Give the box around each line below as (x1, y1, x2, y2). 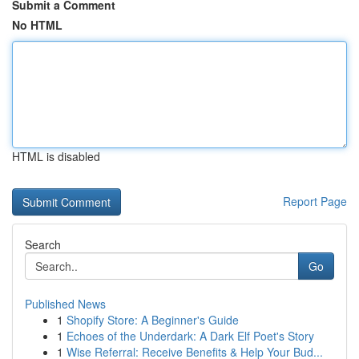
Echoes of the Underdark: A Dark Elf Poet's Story (67, 328, 314, 344)
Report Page (283, 193, 347, 209)
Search (25, 236, 61, 252)
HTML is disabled (12, 148, 100, 164)
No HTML (12, 17, 63, 33)
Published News (25, 296, 106, 312)
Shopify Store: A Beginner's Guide (67, 312, 239, 328)
